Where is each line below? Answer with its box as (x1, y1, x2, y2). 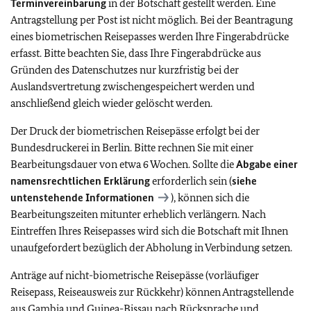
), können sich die (171, 191, 249, 204)
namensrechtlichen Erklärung (10, 174, 150, 187)
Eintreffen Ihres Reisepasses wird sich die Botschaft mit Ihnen (10, 224, 288, 237)
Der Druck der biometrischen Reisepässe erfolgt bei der (10, 124, 260, 137)
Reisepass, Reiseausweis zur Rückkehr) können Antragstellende (10, 285, 294, 299)
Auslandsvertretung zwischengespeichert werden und (10, 80, 255, 93)
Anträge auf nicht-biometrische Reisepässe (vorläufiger (10, 269, 259, 282)
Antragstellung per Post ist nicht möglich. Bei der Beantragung (10, 13, 293, 26)
